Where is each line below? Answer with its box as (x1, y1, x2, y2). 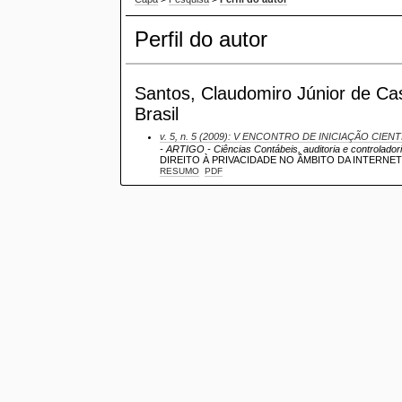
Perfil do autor (135, 27, 268, 52)
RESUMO (160, 165, 200, 176)
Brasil (135, 103, 179, 124)
